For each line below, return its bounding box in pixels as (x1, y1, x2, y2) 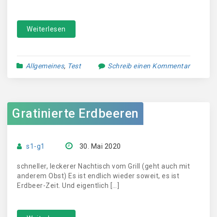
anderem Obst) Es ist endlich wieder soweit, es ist (17, 172, 179, 180)
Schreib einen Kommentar (108, 62, 190, 70)
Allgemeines (25, 62, 64, 70)
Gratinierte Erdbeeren (12, 107, 139, 121)
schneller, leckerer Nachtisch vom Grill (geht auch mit (17, 162, 190, 170)
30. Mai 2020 (79, 142, 121, 150)
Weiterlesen (27, 25, 66, 33)
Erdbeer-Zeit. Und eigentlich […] (17, 182, 119, 189)
